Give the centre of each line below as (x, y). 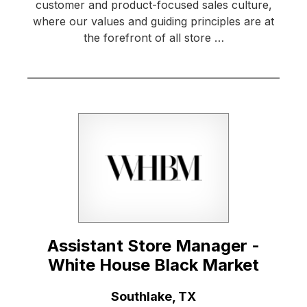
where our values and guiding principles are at (153, 22)
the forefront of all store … (153, 38)
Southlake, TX (153, 297)
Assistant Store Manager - (153, 246)
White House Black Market (153, 265)
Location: (55, 296)
